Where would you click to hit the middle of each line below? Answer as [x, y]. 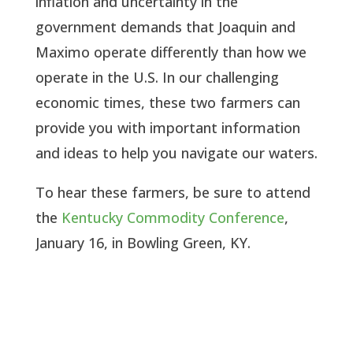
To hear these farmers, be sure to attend [173, 192]
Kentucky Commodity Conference [173, 217]
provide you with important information [167, 127]
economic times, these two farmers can [167, 102]
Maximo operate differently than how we [171, 52]
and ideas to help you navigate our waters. [176, 152]
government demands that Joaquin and [165, 26]
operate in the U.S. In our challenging [157, 77]
